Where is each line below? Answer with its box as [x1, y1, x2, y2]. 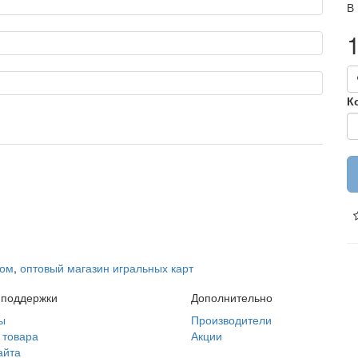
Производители [191, 312, 272, 328]
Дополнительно [191, 289, 272, 305]
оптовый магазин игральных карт [20, 260, 193, 276]
